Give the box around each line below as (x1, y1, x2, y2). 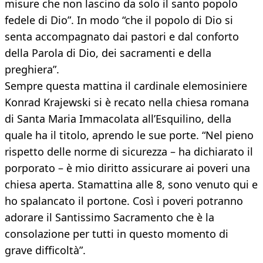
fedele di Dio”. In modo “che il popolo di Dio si (5, 13, 233, 28)
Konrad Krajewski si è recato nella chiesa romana (5, 95, 249, 110)
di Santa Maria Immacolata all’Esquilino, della (5, 112, 231, 126)
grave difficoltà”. (5, 243, 86, 258)
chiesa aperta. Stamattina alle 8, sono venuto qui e (5, 177, 258, 192)
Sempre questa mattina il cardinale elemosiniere (5, 79, 247, 93)
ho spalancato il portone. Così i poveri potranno (5, 194, 243, 208)
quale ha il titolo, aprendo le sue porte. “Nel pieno (5, 128, 254, 143)
